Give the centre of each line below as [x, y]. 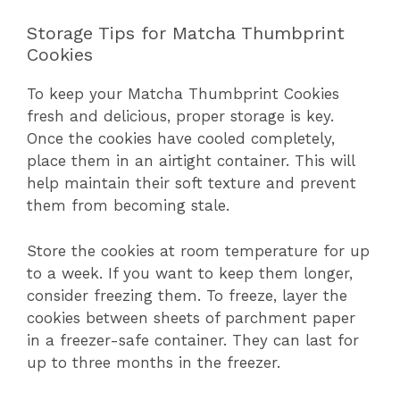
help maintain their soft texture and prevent [192, 183]
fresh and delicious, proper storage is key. [180, 117]
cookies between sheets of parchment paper [191, 317]
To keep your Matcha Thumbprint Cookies [183, 94]
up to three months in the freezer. [154, 362]
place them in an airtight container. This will [191, 161]
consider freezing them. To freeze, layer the [187, 295]
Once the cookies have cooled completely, [181, 139]
